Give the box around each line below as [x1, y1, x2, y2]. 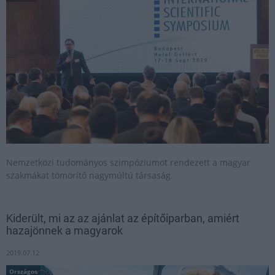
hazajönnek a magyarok [6, 224, 123, 237]
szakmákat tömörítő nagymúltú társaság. [6, 169, 173, 181]
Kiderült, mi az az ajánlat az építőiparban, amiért [6, 212, 239, 225]
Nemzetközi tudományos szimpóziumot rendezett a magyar [6, 157, 250, 168]
